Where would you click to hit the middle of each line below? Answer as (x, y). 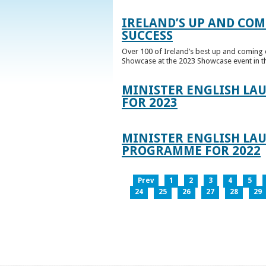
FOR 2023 (150, 103)
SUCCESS (147, 35)
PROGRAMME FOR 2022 (191, 151)
